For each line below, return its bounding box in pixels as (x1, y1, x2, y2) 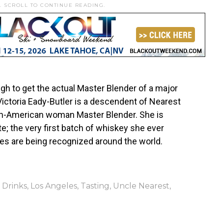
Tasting (81, 181, 110, 191)
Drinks (2, 181, 27, 191)
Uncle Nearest (113, 181, 169, 191)
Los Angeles (30, 181, 77, 191)
